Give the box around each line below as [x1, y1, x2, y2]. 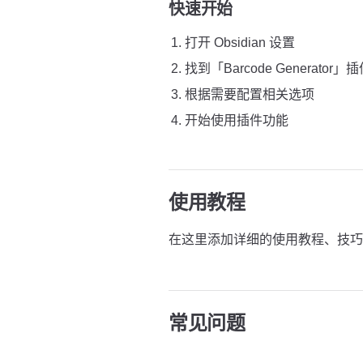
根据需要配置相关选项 [185, 88, 314, 101]
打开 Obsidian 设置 [185, 36, 295, 49]
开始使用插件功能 [185, 113, 288, 127]
